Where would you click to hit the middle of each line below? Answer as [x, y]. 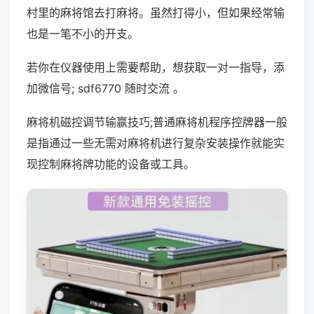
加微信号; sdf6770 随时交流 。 [105, 88]
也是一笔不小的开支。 [83, 34]
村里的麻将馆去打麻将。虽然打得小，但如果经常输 [156, 13]
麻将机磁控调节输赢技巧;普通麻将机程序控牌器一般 [157, 122]
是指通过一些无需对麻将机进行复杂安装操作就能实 [156, 143]
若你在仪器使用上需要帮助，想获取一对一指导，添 [156, 67]
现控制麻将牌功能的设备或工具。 [111, 164]
